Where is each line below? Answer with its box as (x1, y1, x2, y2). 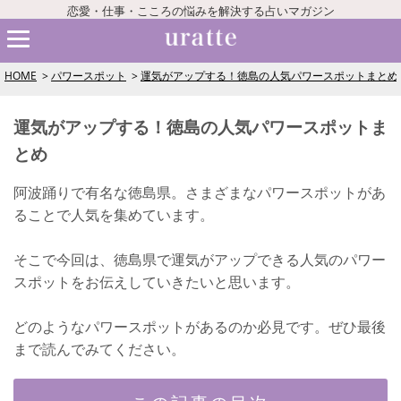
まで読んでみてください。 (13, 339, 185, 359)
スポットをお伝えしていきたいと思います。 (13, 272, 300, 292)
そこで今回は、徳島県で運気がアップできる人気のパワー (13, 250, 386, 269)
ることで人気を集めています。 (13, 205, 214, 225)
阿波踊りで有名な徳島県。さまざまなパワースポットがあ (13, 183, 386, 202)
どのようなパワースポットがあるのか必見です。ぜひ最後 (13, 317, 386, 337)
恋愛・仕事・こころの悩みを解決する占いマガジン (66, 3, 335, 19)
